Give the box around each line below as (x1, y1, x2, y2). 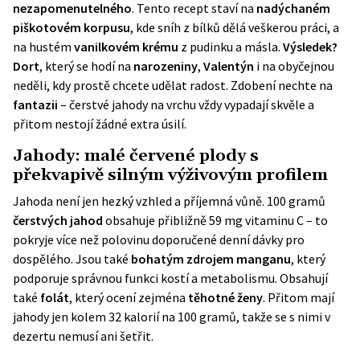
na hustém (13, 39, 74, 55)
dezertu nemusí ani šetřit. (13, 328, 153, 344)
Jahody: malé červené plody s (13, 145, 259, 166)
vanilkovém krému (74, 39, 181, 55)
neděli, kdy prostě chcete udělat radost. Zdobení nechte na (13, 77, 333, 93)
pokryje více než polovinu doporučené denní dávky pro (13, 231, 305, 247)
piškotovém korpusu (13, 19, 130, 35)
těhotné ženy (188, 289, 263, 305)
